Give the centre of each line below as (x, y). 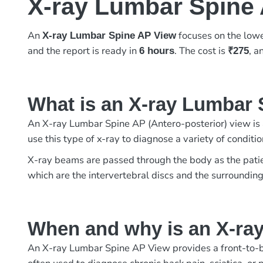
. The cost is (201, 51)
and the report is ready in (84, 51)
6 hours (157, 51)
